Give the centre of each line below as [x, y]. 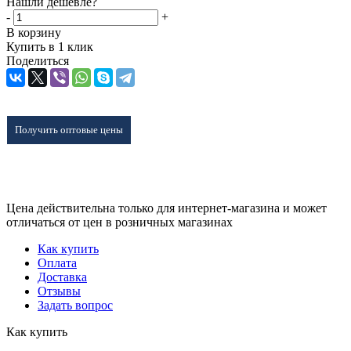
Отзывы [59, 291]
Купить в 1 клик [50, 46]
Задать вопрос [75, 305]
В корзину [34, 32]
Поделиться [38, 60]
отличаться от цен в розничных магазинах [119, 222]
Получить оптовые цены [69, 129]
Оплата [57, 262]
